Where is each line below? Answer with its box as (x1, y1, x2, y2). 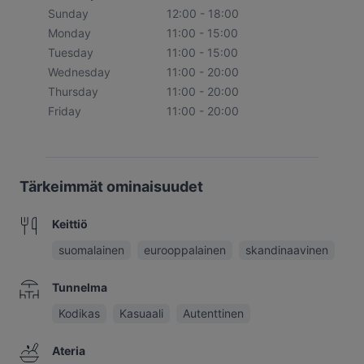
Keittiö (52, 217, 88, 231)
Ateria (52, 344, 85, 357)
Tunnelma (52, 280, 107, 294)
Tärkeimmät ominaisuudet (19, 178, 203, 195)
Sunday (48, 6, 89, 20)
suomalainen (58, 243, 124, 257)
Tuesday (48, 45, 93, 59)
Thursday (48, 84, 98, 98)
